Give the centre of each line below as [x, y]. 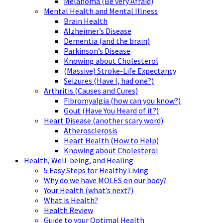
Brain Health [86, 21]
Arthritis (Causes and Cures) [91, 91]
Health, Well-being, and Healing [79, 161]
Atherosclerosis [91, 131]
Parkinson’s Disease [97, 51]
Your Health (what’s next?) [89, 190]
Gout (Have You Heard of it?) [111, 111]
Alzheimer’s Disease [98, 31]
